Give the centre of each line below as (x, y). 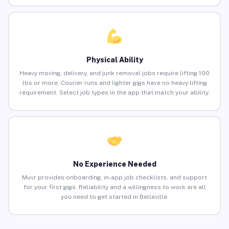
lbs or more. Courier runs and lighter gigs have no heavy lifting (114, 83)
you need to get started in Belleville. (114, 197)
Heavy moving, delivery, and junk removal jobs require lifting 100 (114, 73)
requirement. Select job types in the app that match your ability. (114, 93)
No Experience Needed (114, 164)
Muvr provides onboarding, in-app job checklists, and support (114, 178)
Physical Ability (114, 60)
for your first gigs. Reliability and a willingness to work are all (114, 187)
